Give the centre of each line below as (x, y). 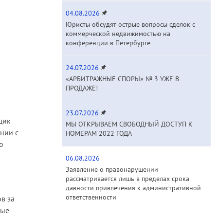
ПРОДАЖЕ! (82, 88)
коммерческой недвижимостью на (118, 34)
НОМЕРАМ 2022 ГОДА (99, 134)
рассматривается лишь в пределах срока (127, 179)
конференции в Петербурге (108, 43)
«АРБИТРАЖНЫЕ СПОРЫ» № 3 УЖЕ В (122, 79)
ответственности (91, 197)
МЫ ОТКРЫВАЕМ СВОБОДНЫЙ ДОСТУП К (129, 124)
